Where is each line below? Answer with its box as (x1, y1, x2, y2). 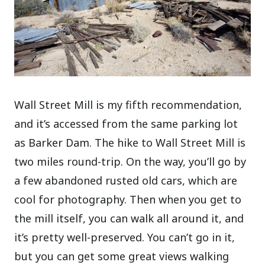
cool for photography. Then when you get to (14, 192, 242, 206)
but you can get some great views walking (14, 248, 230, 263)
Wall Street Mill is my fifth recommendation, (14, 97, 243, 112)
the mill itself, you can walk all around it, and (14, 211, 244, 225)
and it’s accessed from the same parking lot (14, 116, 238, 131)
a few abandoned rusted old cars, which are (14, 173, 238, 188)
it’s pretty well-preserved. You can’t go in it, (14, 230, 235, 244)
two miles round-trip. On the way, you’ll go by (14, 154, 247, 169)
